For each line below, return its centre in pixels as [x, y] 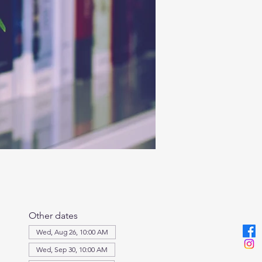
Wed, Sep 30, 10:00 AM [72, 249]
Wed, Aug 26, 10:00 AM [72, 232]
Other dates [53, 216]
